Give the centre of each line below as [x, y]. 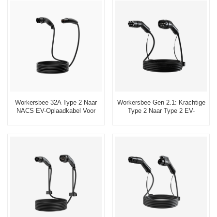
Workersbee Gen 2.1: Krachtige [161, 103]
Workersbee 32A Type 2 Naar [56, 103]
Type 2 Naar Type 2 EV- [161, 111]
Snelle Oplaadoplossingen [56, 119]
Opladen [161, 127]
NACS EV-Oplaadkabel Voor [56, 111]
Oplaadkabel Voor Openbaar [161, 119]
